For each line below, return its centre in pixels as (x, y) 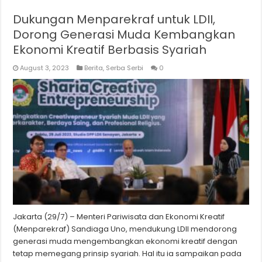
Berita (94, 68)
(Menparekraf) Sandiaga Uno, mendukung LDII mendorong (125, 229)
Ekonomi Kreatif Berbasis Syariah (110, 50)
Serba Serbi (125, 68)
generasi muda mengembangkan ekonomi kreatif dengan (125, 242)
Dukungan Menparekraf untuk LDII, (114, 20)
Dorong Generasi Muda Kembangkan (124, 35)
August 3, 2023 (45, 68)
